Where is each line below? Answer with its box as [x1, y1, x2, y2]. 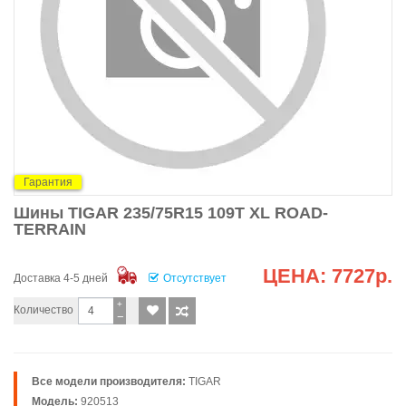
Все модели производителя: [32, 375, 186, 388]
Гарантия [24, 175, 72, 188]
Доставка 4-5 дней [14, 272, 108, 285]
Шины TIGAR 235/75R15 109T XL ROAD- [14, 204, 328, 222]
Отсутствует [163, 272, 227, 285]
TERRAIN [14, 220, 86, 238]
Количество [14, 304, 73, 316]
